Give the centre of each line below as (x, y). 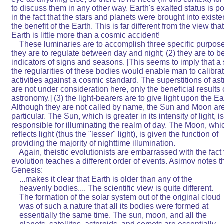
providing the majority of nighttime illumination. (116, 143)
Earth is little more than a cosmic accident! (113, 35)
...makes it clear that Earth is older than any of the (117, 179)
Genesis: (91, 170)
